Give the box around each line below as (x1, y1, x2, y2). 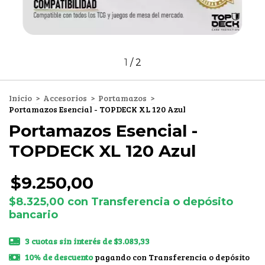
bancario (9, 208, 58, 222)
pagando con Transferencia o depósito (92, 251, 250, 263)
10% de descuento (24, 251, 93, 263)
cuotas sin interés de (31, 235, 114, 247)
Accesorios (43, 92, 87, 104)
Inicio (9, 92, 32, 104)
